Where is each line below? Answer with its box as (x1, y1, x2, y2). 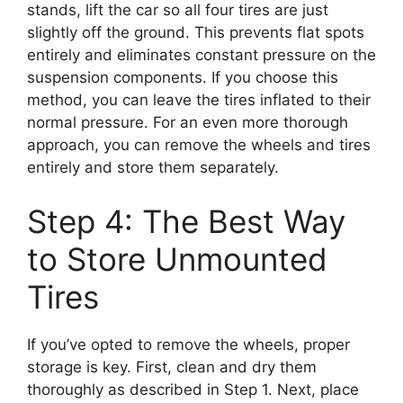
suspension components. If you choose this (27, 68, 338, 86)
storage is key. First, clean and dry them (27, 357, 317, 376)
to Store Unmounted (27, 239, 327, 278)
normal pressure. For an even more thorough (27, 113, 348, 131)
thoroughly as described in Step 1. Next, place (27, 380, 359, 399)
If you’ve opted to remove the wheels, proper (27, 335, 350, 354)
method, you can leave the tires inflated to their (27, 91, 371, 109)
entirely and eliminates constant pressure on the (27, 46, 376, 64)
